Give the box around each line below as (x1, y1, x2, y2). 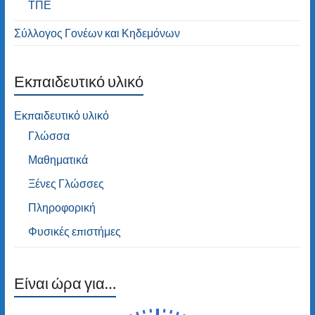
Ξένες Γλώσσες (27, 176, 104, 190)
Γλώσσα (27, 128, 70, 142)
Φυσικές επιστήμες (27, 224, 121, 238)
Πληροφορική (27, 200, 96, 214)
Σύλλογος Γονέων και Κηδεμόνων (13, 25, 180, 39)
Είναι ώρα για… (13, 273, 116, 292)
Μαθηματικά (27, 152, 88, 166)
